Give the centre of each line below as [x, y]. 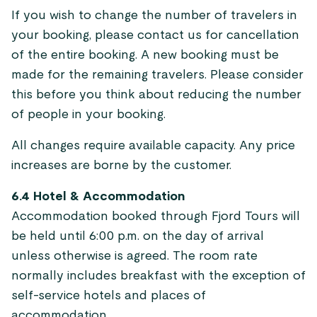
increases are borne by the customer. [121, 166]
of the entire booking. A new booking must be [145, 55]
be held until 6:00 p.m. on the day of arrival [138, 236]
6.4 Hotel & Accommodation [98, 197]
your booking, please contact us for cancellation [155, 35]
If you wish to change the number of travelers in [154, 16]
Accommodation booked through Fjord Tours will [156, 217]
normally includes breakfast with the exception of [158, 276]
